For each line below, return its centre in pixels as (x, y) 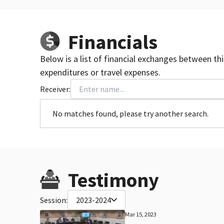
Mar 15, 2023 (141, 214)
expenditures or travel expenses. (100, 72)
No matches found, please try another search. (130, 113)
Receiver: (55, 89)
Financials (113, 42)
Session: (54, 200)
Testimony (113, 180)
